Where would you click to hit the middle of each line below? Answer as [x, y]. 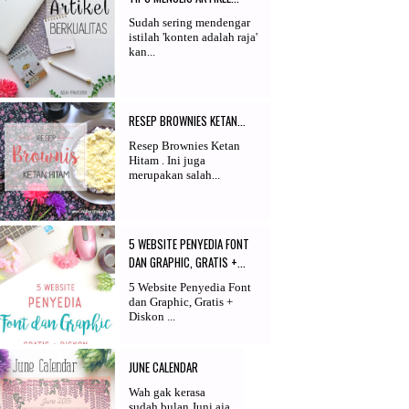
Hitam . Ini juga [167, 160]
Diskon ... [152, 316]
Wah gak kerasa [167, 392]
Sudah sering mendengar [189, 22]
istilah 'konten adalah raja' [193, 37]
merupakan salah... [174, 174]
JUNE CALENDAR [163, 367]
